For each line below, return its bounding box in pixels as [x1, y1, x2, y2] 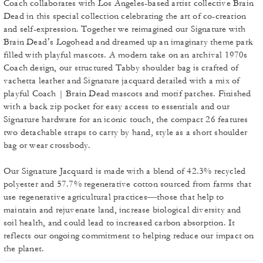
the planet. [4, 243, 45, 254]
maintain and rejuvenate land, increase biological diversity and [4, 204, 241, 215]
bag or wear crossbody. [4, 140, 91, 151]
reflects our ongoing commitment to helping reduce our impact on [4, 230, 254, 241]
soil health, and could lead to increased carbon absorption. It [4, 217, 235, 228]
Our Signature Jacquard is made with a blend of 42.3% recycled [4, 166, 246, 177]
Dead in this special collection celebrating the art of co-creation [4, 11, 247, 22]
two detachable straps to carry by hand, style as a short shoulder [4, 127, 248, 138]
